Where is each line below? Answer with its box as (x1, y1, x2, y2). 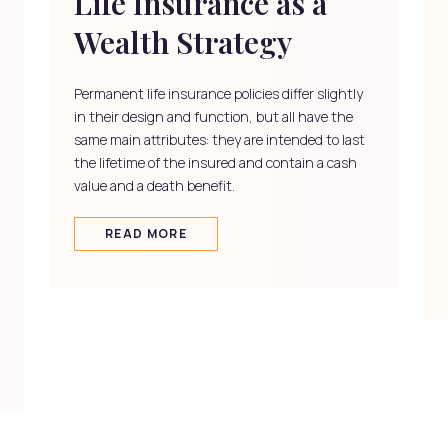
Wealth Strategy (74, 21, 292, 62)
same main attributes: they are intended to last (74, 129, 365, 149)
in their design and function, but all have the (74, 106, 353, 126)
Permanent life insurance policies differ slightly (74, 83, 363, 103)
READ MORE (105, 224, 187, 242)
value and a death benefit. (74, 175, 235, 195)
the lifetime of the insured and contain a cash (74, 152, 357, 172)
